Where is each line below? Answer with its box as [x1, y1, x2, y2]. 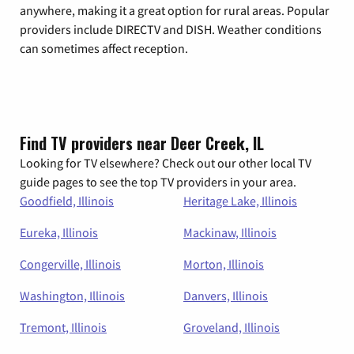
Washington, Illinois [20, 288, 125, 304]
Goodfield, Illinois [20, 193, 114, 209]
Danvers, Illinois [183, 288, 268, 304]
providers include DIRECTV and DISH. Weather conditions [20, 21, 322, 38]
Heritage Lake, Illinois [183, 193, 297, 209]
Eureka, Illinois [20, 224, 98, 241]
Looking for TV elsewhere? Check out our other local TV [20, 155, 311, 171]
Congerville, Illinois [20, 256, 121, 273]
